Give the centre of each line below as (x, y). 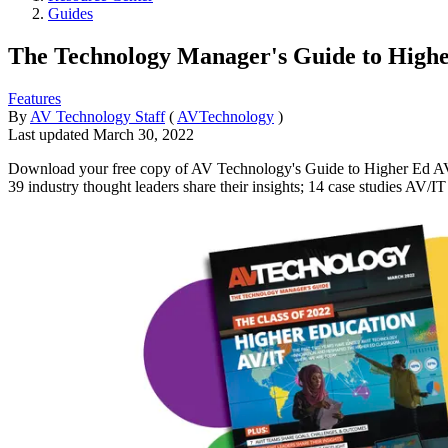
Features (34, 98)
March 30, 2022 (143, 134)
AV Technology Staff (97, 116)
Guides (70, 13)
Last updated (50, 134)
